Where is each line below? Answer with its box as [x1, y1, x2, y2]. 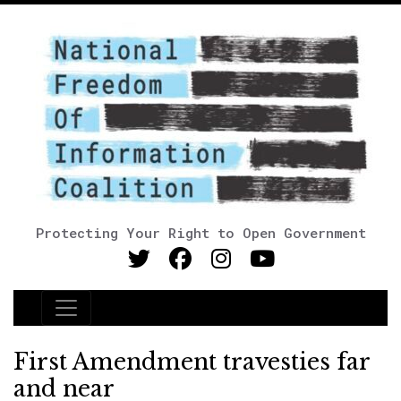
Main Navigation [40, 306, 209, 331]
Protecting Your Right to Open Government [35, 224, 366, 242]
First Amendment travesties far [13, 348, 370, 376]
